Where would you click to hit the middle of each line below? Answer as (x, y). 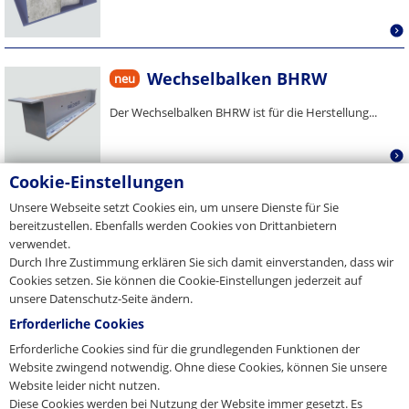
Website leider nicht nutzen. (84, 385)
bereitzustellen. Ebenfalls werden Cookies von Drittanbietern (173, 225)
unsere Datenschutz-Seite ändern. (101, 299)
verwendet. (40, 244)
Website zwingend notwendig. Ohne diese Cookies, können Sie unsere (198, 367)
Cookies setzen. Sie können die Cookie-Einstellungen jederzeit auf (185, 280)
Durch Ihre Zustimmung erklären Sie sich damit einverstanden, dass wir (201, 262)
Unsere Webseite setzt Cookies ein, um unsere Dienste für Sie (174, 207)
